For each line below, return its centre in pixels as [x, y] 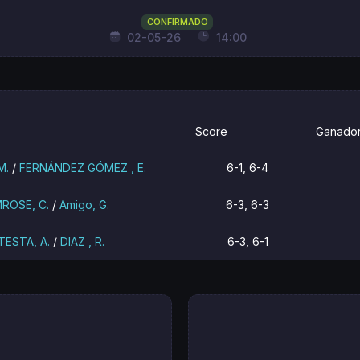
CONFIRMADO [177, 21]
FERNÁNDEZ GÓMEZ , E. [83, 168]
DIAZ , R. [83, 242]
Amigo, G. [84, 205]
